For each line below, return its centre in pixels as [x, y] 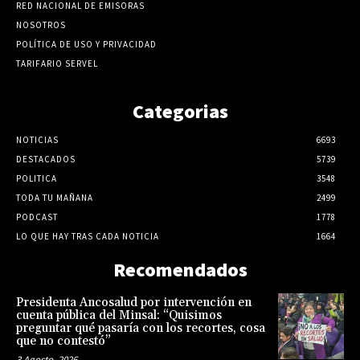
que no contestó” [63, 341]
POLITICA [37, 178]
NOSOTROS [41, 25]
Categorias [180, 111]
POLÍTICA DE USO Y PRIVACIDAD [86, 44]
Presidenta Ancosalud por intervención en [134, 302]
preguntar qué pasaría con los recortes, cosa [141, 328]
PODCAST [37, 217]
